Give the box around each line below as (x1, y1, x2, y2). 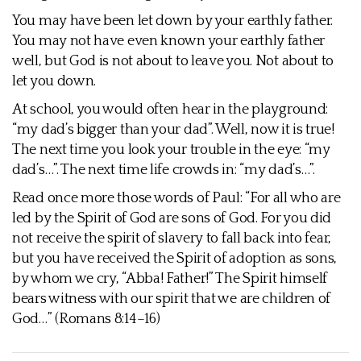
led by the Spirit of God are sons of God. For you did (12, 210, 332, 226)
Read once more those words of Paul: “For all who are (12, 190, 341, 206)
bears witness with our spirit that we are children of (12, 291, 331, 307)
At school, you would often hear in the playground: (12, 102, 329, 118)
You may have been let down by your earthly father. (12, 13, 334, 29)
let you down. (12, 73, 97, 89)
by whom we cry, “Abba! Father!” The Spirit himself (12, 271, 328, 287)
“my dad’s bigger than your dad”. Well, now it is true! (12, 122, 334, 138)
